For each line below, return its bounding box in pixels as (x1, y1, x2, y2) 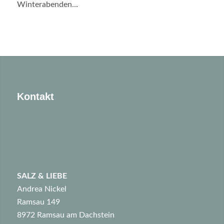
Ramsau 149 (16, 198, 60, 206)
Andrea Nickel (16, 185, 66, 193)
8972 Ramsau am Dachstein (16, 211, 114, 219)
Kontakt (16, 91, 54, 102)
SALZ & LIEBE (16, 172, 67, 180)
